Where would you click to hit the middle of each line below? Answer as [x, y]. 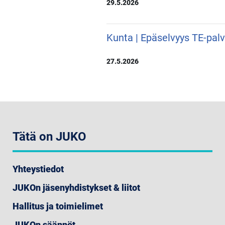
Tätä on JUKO [49, 137]
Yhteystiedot [38, 169]
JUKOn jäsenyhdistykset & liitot [76, 188]
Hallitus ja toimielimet [58, 206]
